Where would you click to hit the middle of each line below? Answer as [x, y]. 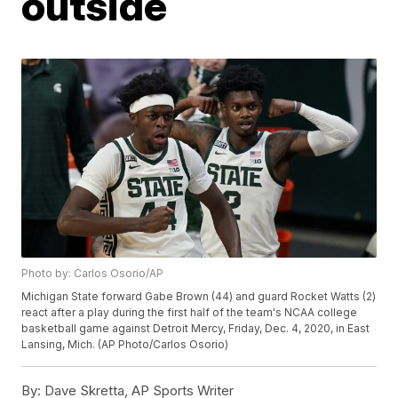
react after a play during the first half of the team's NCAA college [190, 313]
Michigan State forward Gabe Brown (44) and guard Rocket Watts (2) [199, 297]
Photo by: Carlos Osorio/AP [93, 274]
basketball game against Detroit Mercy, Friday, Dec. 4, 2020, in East [196, 329]
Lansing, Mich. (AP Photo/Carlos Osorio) [125, 345]
